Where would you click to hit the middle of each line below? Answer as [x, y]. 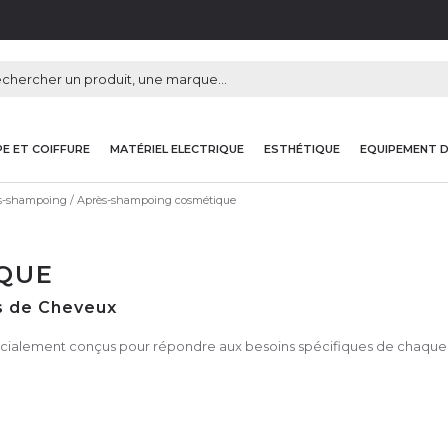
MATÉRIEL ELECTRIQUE [177, 148]
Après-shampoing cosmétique [156, 199]
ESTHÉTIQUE [302, 148]
